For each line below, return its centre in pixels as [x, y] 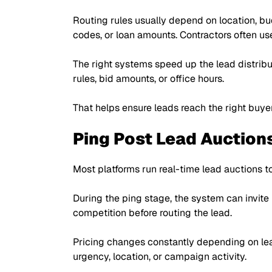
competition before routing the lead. [152, 213]
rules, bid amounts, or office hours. [148, 79]
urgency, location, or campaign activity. [160, 257]
